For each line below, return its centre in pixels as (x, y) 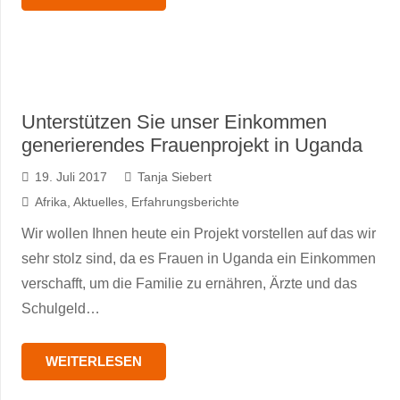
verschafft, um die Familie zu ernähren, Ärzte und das (189, 283)
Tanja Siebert (174, 177)
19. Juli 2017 (71, 177)
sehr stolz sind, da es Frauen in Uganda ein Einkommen (199, 258)
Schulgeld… (61, 308)
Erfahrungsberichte (185, 202)
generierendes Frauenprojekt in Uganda (192, 145)
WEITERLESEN (94, 361)
